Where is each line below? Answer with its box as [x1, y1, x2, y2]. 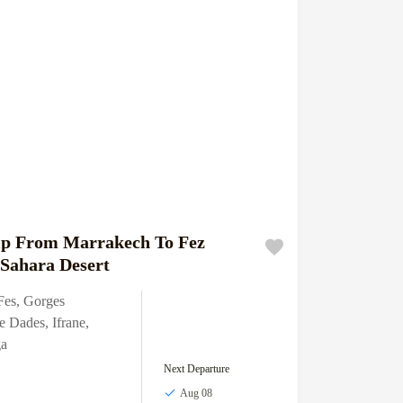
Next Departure [163, 362, 229, 375]
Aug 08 [179, 386, 212, 399]
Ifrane [51, 314, 85, 330]
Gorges [22, 292, 65, 309]
